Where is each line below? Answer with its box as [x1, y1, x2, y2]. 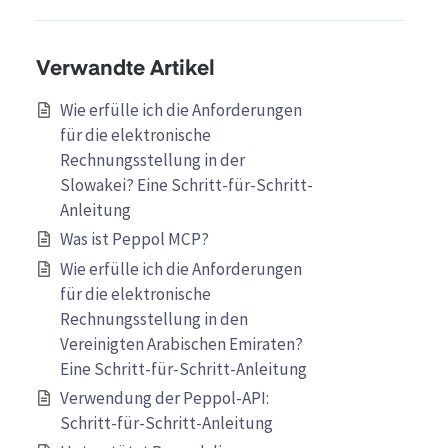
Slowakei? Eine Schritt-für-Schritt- [60, 174, 313, 197]
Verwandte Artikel [36, 58, 215, 80]
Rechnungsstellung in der [60, 149, 245, 172]
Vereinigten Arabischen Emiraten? [60, 332, 303, 355]
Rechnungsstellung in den [60, 307, 248, 330]
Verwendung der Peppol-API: [60, 386, 269, 409]
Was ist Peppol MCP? [60, 228, 209, 251]
